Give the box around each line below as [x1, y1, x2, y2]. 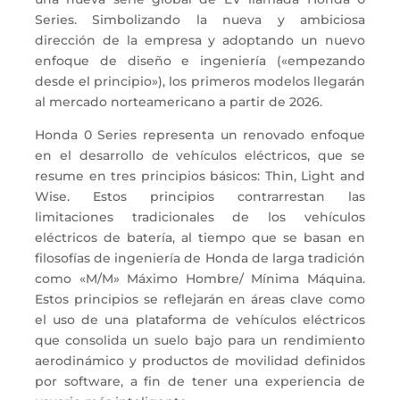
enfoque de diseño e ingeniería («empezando [35, 52, 365, 69]
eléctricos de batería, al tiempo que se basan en [35, 229, 365, 246]
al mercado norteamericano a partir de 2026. [35, 93, 327, 110]
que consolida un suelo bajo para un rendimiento [35, 331, 365, 348]
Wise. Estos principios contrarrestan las [35, 187, 365, 204]
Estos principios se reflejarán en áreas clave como [35, 290, 365, 307]
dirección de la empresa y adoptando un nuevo [35, 31, 365, 48]
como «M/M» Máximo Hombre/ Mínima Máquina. [35, 270, 365, 287]
